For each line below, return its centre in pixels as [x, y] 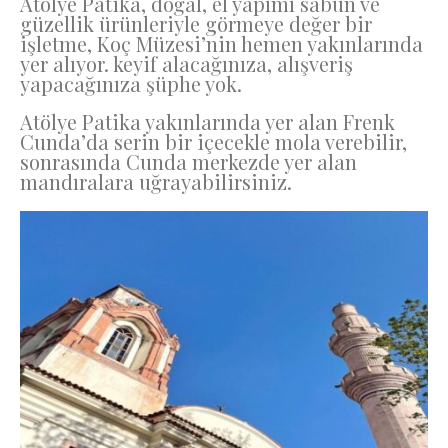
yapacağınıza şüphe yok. [131, 83]
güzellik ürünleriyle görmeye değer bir [196, 23]
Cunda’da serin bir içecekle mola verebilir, [213, 142]
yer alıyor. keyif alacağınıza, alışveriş [186, 63]
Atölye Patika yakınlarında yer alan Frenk [207, 122]
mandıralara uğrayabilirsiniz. [156, 182]
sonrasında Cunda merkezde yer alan [188, 162]
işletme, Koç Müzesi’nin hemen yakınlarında [221, 43]
